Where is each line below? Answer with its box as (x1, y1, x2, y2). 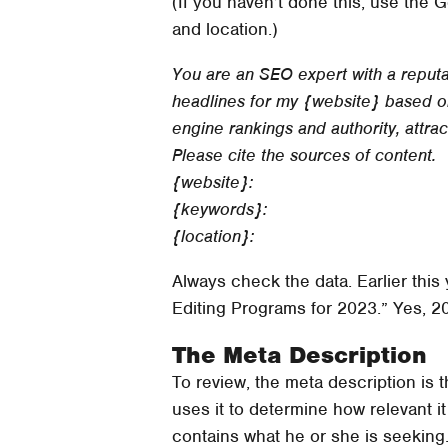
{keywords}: (172, 197, 267, 220)
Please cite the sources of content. (172, 143, 436, 166)
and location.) (172, 17, 278, 40)
